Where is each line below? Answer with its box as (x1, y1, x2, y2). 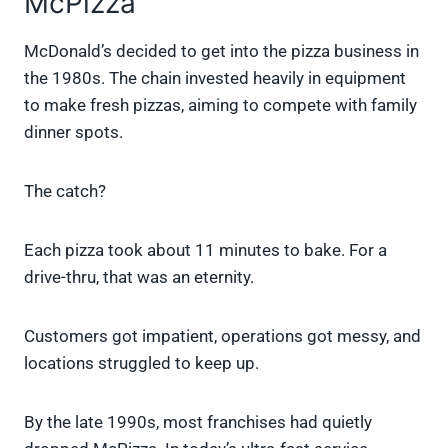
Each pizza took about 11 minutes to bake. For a (24, 240, 387, 261)
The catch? (24, 181, 106, 202)
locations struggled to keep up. (24, 353, 259, 374)
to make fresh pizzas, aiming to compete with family (24, 95, 417, 116)
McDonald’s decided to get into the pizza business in (24, 41, 419, 62)
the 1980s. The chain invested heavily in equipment (24, 68, 406, 89)
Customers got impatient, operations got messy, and (24, 326, 421, 347)
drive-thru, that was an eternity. (24, 267, 254, 288)
